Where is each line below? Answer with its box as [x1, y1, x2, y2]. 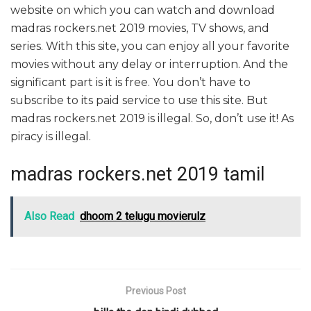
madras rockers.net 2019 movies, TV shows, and [10, 22, 269, 35]
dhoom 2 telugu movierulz [80, 209, 205, 223]
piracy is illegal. [10, 130, 91, 144]
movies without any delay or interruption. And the [10, 58, 288, 72]
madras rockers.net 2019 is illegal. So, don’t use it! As [10, 112, 294, 126]
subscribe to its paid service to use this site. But [10, 94, 268, 108]
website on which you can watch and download [10, 3, 275, 17]
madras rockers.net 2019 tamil [10, 163, 265, 186]
